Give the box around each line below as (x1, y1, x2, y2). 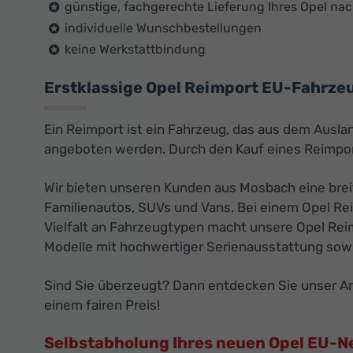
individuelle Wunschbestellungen (65, 20, 262, 36)
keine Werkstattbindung (65, 42, 206, 58)
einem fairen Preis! (44, 297, 160, 314)
